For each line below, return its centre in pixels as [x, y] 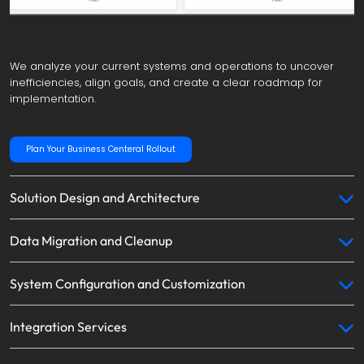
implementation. [53, 99]
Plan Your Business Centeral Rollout [101, 149]
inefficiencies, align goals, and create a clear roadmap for [166, 83]
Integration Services [68, 326]
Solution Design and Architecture [105, 197]
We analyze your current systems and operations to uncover [172, 67]
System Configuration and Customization [128, 283]
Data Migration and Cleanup [91, 240]
